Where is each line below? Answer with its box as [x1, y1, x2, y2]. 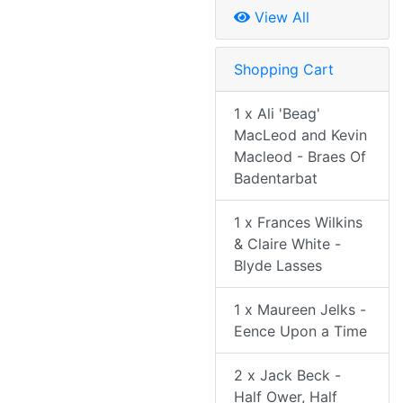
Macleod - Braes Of [234, 148, 366, 166]
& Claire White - [234, 235, 341, 254]
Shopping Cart [234, 60, 334, 79]
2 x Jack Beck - [234, 366, 341, 385]
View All [250, 8, 309, 27]
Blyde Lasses [234, 256, 322, 275]
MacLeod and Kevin [234, 126, 367, 145]
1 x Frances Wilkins [234, 213, 363, 232]
